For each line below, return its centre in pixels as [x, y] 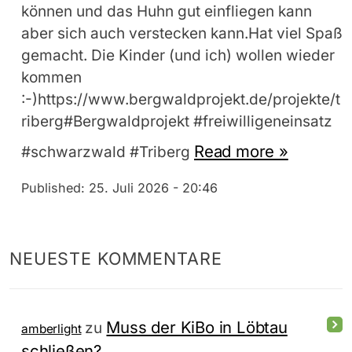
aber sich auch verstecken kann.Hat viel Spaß [182, 33]
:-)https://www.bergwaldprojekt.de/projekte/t [181, 99]
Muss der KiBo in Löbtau [197, 327]
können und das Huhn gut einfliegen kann [167, 11]
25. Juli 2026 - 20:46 [153, 188]
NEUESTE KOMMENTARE [116, 259]
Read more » [241, 152]
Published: [55, 188]
